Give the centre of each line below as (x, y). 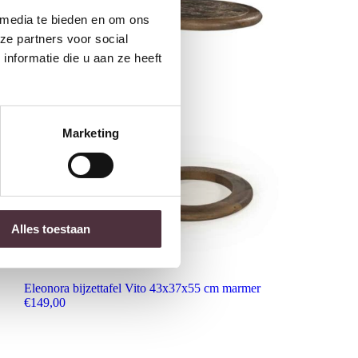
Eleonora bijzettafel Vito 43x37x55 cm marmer (142, 288)
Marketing (91, 133)
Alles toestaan (51, 229)
